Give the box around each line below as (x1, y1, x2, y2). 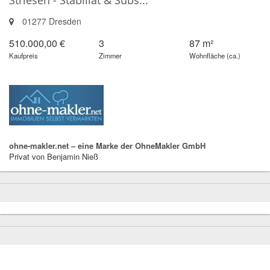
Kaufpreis (9, 51, 38, 61)
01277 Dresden (20, 15, 81, 28)
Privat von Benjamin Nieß (9, 151, 98, 163)
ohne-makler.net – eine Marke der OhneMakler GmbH (9, 140, 206, 152)
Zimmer (99, 51, 122, 61)
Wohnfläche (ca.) (189, 51, 240, 61)
